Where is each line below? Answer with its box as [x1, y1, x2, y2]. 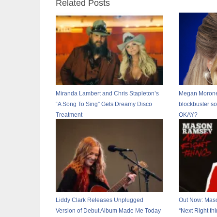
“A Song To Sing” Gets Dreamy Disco [56, 101, 152, 108]
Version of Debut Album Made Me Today [56, 207, 161, 215]
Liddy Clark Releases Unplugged [56, 197, 143, 204]
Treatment [56, 111, 82, 119]
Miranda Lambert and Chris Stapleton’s [56, 90, 159, 97]
